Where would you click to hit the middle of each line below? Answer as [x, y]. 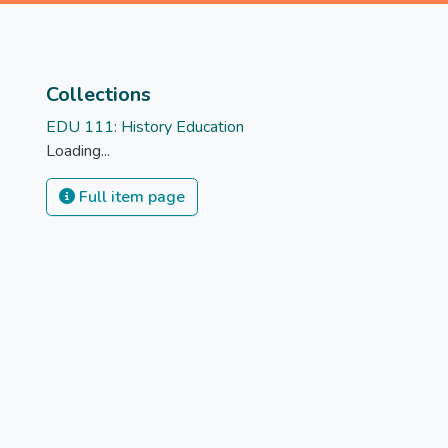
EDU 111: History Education [145, 127]
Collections [98, 94]
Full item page [130, 197]
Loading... [78, 151]
